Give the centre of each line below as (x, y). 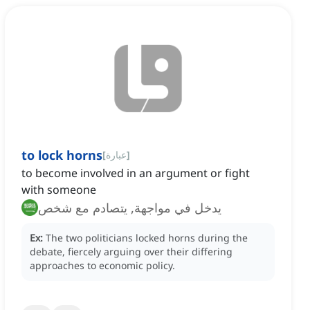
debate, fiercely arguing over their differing (131, 252)
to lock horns (62, 155)
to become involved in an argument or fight (136, 173)
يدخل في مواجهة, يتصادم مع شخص (130, 208)
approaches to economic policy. (102, 266)
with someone (59, 190)
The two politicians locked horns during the (147, 238)
